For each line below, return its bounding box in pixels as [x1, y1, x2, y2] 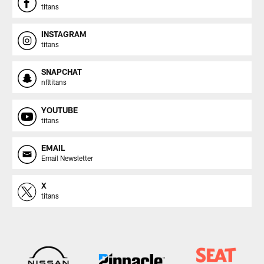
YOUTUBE [41, 105, 78, 115]
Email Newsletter [41, 153, 93, 162]
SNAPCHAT [41, 67, 82, 77]
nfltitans [41, 78, 67, 87]
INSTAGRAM [41, 29, 87, 39]
